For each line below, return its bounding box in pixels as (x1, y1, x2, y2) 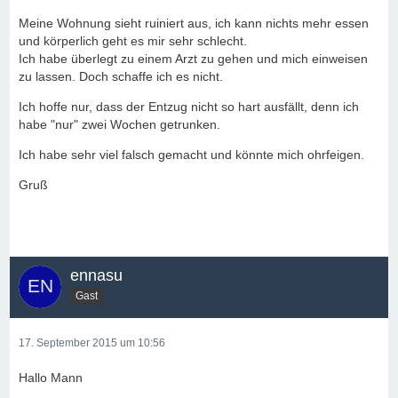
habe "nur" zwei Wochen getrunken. (19, 117, 220, 131)
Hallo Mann (19, 370, 83, 385)
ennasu (70, 267, 123, 284)
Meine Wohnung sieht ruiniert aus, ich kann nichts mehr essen (19, 16, 369, 30)
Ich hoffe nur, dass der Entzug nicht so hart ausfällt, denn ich (19, 99, 359, 114)
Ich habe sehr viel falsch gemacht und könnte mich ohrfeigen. (19, 147, 364, 162)
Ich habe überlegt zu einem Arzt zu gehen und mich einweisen (19, 52, 368, 66)
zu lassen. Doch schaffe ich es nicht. (19, 69, 223, 84)
